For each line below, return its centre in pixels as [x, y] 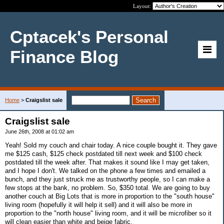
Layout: [143, 6]
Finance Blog [64, 57]
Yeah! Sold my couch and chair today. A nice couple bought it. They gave [111, 145]
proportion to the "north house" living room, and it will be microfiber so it [108, 213]
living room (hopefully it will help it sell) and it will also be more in [98, 204]
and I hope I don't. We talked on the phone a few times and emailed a [105, 170]
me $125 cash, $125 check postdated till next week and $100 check [103, 153]
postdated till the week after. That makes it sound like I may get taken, [107, 162]
